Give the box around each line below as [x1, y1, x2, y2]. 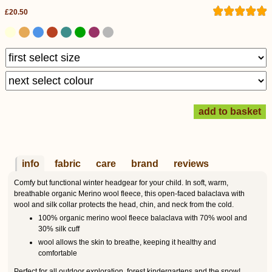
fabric [55, 158, 81, 169]
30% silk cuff [38, 224, 80, 233]
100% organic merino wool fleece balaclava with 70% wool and [38, 213, 247, 222]
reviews [174, 158, 209, 169]
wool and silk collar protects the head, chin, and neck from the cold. [14, 200, 234, 209]
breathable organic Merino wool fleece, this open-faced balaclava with [14, 189, 245, 198]
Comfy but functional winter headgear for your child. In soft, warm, [14, 178, 228, 187]
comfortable [38, 248, 77, 257]
